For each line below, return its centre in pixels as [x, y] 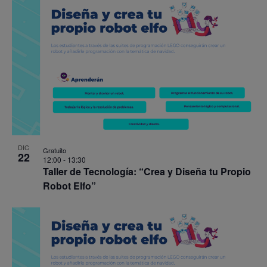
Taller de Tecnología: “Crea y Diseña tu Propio [147, 171]
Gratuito [54, 150]
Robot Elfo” [69, 185]
